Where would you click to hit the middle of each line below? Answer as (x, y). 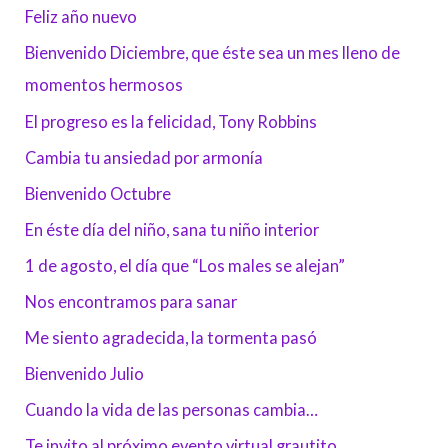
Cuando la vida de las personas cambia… (172, 410)
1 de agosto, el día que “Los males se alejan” (185, 265)
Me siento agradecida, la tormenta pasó (171, 338)
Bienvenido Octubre (98, 193)
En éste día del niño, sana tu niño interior (172, 229)
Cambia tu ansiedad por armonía (144, 157)
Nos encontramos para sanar (131, 302)
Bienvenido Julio (85, 374)
